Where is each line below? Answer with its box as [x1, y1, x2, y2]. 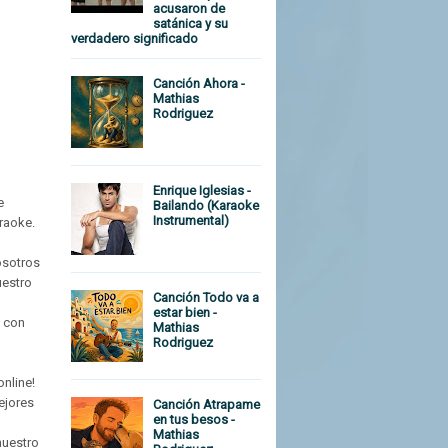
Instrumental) [153, 213, 230, 229]
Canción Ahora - [153, 75, 246, 91]
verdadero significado [71, 31, 198, 47]
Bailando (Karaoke [153, 198, 260, 214]
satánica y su [153, 16, 229, 32]
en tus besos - [153, 412, 236, 428]
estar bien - [153, 305, 218, 321]
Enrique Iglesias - [153, 183, 252, 199]
